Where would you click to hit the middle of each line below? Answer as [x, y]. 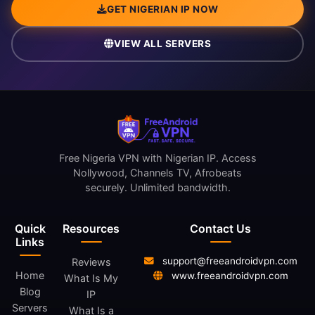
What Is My [91, 278]
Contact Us [220, 229]
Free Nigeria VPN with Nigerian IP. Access [157, 158]
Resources [91, 229]
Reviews [91, 262]
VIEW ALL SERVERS [163, 44]
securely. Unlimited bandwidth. [157, 188]
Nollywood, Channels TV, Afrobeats [157, 173]
